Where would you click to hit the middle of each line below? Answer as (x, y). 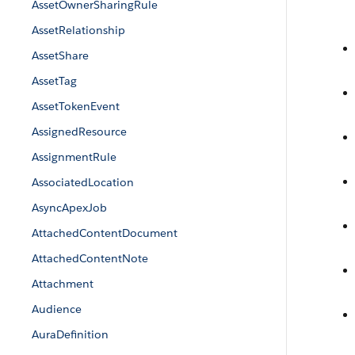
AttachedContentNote (90, 258)
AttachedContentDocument (105, 233)
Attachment (63, 284)
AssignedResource (79, 132)
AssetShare (60, 55)
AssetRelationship (78, 30)
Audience (57, 309)
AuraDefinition (70, 334)
